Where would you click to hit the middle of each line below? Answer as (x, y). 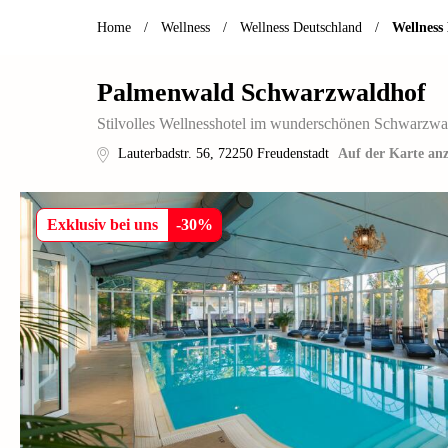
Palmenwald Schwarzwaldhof (261, 92)
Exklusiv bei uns (102, 224)
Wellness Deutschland (301, 27)
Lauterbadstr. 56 (164, 153)
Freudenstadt (293, 153)
